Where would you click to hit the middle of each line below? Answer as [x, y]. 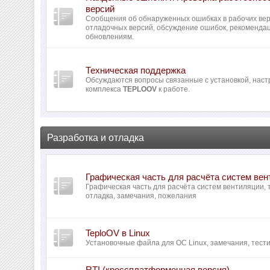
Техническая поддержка [136, 70]
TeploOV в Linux [118, 233]
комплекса [105, 89]
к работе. [174, 89]
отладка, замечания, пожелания [141, 196]
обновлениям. [110, 37]
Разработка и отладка [96, 138]
